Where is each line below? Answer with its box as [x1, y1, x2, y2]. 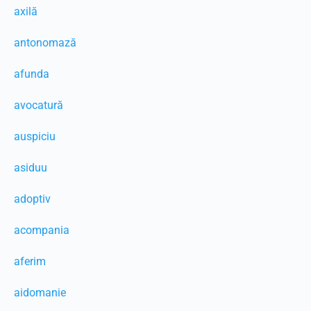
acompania [14, 224, 69, 237]
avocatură [14, 99, 63, 112]
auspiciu [14, 130, 56, 143]
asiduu [14, 161, 47, 174]
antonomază [14, 36, 76, 49]
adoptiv [14, 192, 51, 205]
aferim [14, 255, 46, 268]
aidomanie [14, 286, 66, 299]
